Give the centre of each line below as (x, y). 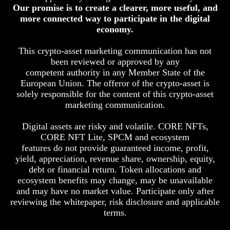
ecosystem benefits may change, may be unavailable (115, 180)
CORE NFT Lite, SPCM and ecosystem (115, 137)
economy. (115, 29)
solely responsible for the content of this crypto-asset (115, 94)
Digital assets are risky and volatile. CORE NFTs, (115, 126)
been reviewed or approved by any (115, 61)
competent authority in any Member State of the (115, 72)
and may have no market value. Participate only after (115, 191)
